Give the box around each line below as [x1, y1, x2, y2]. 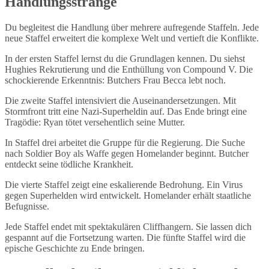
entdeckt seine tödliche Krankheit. [5, 159, 133, 169]
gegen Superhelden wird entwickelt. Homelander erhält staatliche [5, 190, 251, 201]
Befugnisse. [5, 201, 49, 211]
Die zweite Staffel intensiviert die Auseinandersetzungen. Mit [5, 95, 236, 106]
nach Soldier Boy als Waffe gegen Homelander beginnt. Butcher [5, 148, 249, 159]
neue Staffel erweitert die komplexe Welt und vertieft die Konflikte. [5, 32, 259, 43]
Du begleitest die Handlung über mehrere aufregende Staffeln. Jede [5, 22, 259, 32]
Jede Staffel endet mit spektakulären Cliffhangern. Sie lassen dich [5, 221, 252, 232]
